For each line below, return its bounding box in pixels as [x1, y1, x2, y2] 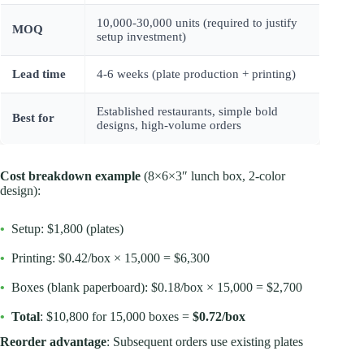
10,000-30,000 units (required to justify [97, 15, 297, 29]
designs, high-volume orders [97, 118, 241, 132]
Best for [12, 110, 54, 124]
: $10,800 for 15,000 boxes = [40, 309, 193, 323]
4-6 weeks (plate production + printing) [97, 67, 296, 80]
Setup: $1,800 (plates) [11, 221, 123, 236]
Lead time [12, 67, 66, 80]
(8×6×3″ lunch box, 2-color [141, 168, 285, 183]
